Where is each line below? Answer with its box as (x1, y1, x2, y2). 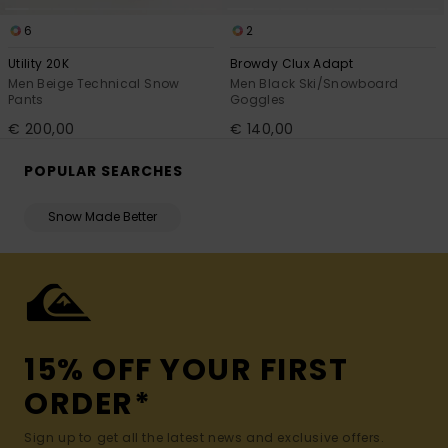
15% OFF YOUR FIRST (24, 349, 348, 392)
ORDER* (24, 383, 151, 426)
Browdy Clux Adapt (230, 55, 354, 73)
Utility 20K (8, 55, 69, 73)
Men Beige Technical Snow (8, 75, 180, 93)
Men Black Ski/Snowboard (230, 75, 399, 93)
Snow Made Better (48, 208, 157, 226)
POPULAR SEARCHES (24, 161, 183, 182)
